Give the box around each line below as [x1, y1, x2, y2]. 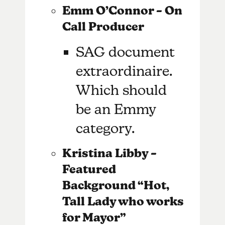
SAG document [76, 43, 175, 60]
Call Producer [62, 19, 147, 34]
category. [76, 120, 135, 136]
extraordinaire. [76, 62, 172, 79]
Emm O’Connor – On [62, 3, 182, 18]
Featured [62, 162, 116, 176]
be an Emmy [76, 100, 156, 117]
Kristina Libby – [62, 146, 157, 160]
